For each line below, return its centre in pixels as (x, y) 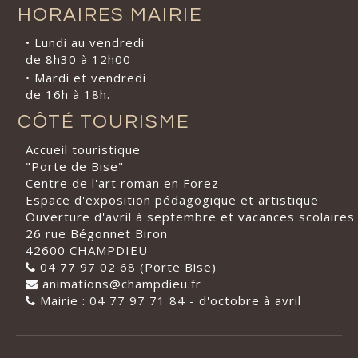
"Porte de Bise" (75, 166)
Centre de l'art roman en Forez (123, 183)
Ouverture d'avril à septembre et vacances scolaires (191, 216)
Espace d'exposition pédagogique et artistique (173, 199)
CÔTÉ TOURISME (104, 121)
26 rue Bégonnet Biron (97, 233)
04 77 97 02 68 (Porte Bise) (127, 267)
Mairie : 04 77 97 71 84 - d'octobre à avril (169, 300)
